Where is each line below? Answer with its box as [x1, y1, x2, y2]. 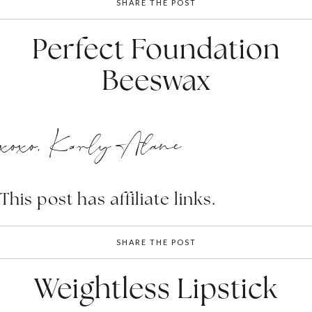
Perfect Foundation [32, 30, 280, 67]
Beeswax [101, 61, 211, 98]
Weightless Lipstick [34, 270, 278, 306]
